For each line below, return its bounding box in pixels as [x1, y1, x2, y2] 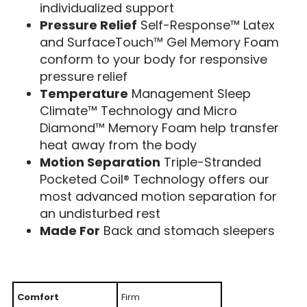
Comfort [16, 290, 59, 304]
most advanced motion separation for [39, 188, 277, 206]
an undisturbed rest [39, 205, 160, 223]
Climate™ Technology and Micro [39, 102, 237, 120]
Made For [39, 222, 100, 240]
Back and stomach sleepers [99, 222, 275, 240]
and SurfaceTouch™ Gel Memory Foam [39, 34, 279, 51]
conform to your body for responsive [39, 51, 267, 69]
